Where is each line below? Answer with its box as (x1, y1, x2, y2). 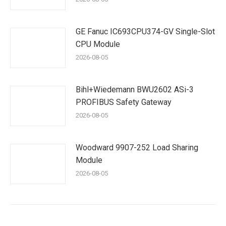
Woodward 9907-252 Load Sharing (76, 143, 198, 152)
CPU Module (76, 39, 120, 49)
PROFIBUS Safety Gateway (76, 97, 172, 107)
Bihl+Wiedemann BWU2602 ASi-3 (76, 85, 194, 94)
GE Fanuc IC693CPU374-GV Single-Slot (76, 27, 215, 36)
